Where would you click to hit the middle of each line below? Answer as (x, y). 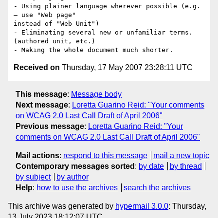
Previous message (50, 126)
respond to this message (105, 155)
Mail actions (37, 155)
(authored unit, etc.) (54, 41)
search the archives (157, 187)
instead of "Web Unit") (56, 24)
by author (72, 177)
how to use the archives (77, 187)
